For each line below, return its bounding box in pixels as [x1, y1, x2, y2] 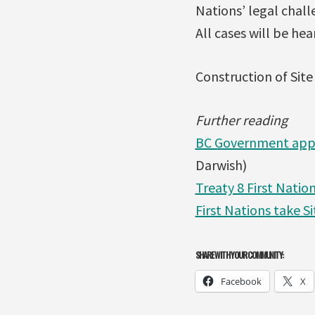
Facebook [220, 274, 262, 288]
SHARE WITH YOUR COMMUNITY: [195, 248, 283, 261]
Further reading [195, 110, 288, 129]
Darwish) [195, 155, 247, 174]
